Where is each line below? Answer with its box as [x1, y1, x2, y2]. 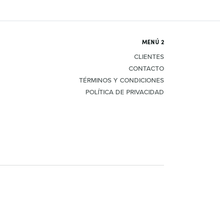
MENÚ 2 [141, 37, 164, 46]
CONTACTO [129, 63, 164, 73]
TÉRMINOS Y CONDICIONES [79, 75, 164, 85]
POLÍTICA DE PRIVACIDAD [85, 87, 164, 97]
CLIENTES [134, 52, 164, 61]
